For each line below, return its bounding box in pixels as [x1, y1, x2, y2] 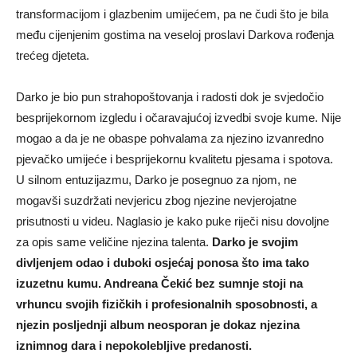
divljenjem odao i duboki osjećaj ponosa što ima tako [16, 256, 309, 269]
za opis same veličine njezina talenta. [16, 235, 209, 249]
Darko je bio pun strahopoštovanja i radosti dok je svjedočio [16, 90, 324, 104]
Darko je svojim [209, 235, 298, 249]
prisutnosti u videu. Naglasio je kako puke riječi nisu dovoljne [16, 214, 329, 228]
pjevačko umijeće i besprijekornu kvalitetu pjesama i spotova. [16, 152, 333, 166]
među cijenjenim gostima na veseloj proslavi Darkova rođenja [16, 28, 334, 41]
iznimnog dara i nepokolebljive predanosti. [16, 339, 252, 352]
